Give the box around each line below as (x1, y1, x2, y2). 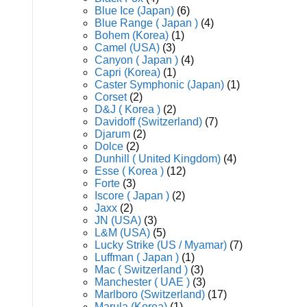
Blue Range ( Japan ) (95, 17, 198, 29)
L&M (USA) (95, 227, 150, 238)
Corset (95, 91, 127, 103)
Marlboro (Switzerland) (95, 288, 205, 300)
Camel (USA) (95, 42, 160, 53)
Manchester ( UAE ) (95, 276, 190, 288)
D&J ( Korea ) (95, 103, 160, 115)
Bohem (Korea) (95, 29, 169, 41)
